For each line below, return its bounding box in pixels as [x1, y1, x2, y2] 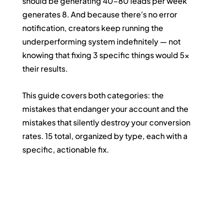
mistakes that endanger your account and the [22, 103, 190, 114]
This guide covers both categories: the [22, 90, 166, 100]
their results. [22, 63, 68, 74]
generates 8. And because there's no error [22, 9, 179, 19]
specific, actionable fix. [22, 144, 109, 155]
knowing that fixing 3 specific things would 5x [22, 49, 191, 60]
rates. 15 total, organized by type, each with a [22, 130, 189, 141]
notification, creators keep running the [22, 22, 165, 33]
